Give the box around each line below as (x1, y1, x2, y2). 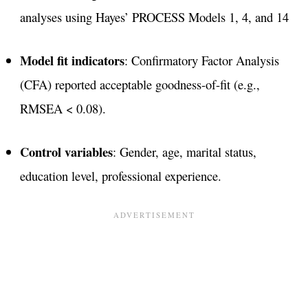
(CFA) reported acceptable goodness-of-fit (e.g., (19, 75, 260, 93)
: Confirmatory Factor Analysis (124, 51, 279, 69)
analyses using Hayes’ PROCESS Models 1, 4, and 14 (19, 8, 289, 25)
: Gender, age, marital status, (112, 142, 256, 160)
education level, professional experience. (19, 166, 221, 184)
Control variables (19, 142, 113, 161)
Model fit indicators (19, 50, 124, 69)
